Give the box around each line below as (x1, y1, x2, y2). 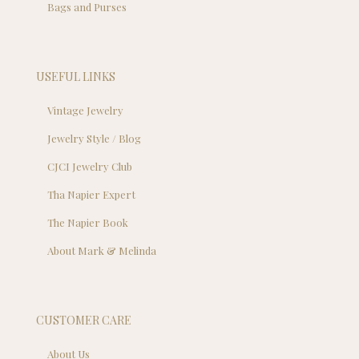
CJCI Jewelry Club (47, 159, 133, 173)
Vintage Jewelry (47, 103, 124, 117)
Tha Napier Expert (47, 187, 136, 201)
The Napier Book (47, 215, 129, 229)
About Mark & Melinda (47, 243, 157, 257)
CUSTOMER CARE (36, 312, 131, 328)
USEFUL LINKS (36, 68, 115, 84)
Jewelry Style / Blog (47, 131, 142, 145)
